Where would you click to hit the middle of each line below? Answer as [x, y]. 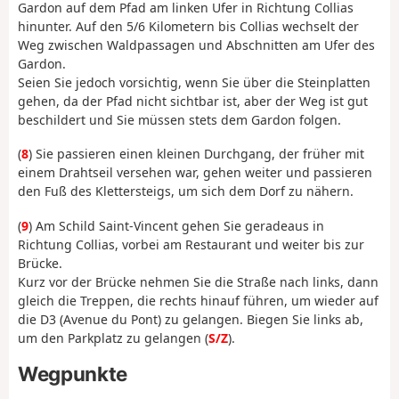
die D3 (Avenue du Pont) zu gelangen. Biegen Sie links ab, [191, 319]
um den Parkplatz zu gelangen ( [113, 338]
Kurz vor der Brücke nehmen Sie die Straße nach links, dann [198, 281]
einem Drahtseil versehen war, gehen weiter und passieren [195, 173]
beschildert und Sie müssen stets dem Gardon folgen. [179, 119]
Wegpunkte [73, 374]
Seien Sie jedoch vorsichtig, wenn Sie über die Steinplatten [194, 82]
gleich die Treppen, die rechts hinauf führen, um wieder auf [198, 300]
